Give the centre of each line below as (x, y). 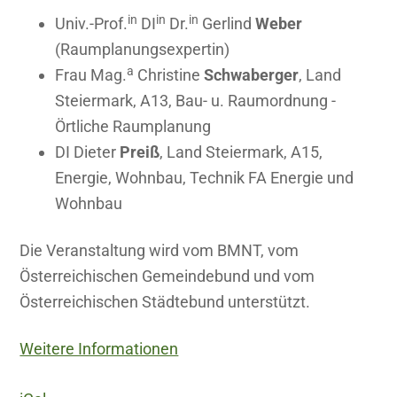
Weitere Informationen (99, 349)
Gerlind (227, 24)
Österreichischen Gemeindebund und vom (167, 276)
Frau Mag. (91, 75)
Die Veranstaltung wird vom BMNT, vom (160, 251)
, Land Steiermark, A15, (241, 152)
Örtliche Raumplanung (133, 127)
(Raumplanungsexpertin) (143, 50)
